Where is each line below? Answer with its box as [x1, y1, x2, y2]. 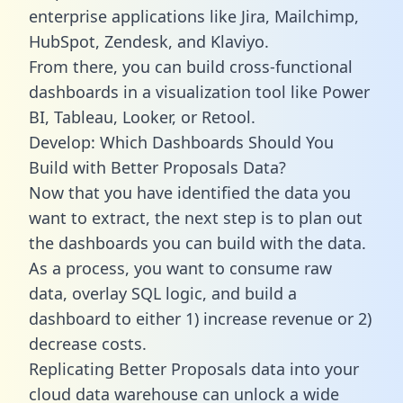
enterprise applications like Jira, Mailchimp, [29, 4, 359, 27]
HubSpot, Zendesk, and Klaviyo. [29, 30, 269, 52]
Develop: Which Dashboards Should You [29, 130, 334, 153]
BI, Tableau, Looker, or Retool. [29, 105, 255, 128]
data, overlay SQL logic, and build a [29, 282, 297, 304]
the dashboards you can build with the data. [29, 231, 366, 254]
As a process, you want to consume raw [29, 256, 332, 279]
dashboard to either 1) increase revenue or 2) [29, 307, 372, 329]
